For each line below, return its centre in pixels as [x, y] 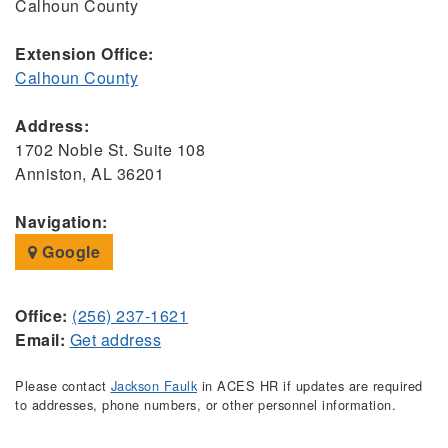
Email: [40, 339]
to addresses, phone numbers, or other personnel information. [205, 404]
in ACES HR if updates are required [310, 385]
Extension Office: [84, 53]
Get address [115, 339]
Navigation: [61, 221]
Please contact [63, 385]
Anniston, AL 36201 [89, 173]
